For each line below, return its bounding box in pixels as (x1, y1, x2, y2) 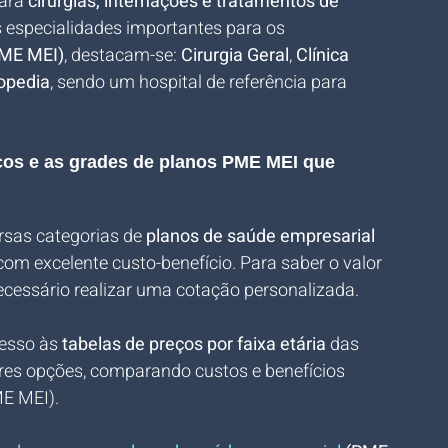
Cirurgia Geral (181, 42, 289, 69)
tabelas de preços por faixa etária (62, 331, 326, 358)
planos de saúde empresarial (146, 223, 379, 250)
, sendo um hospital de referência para (50, 69, 351, 96)
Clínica (296, 42, 353, 69)
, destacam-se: (64, 42, 181, 69)
